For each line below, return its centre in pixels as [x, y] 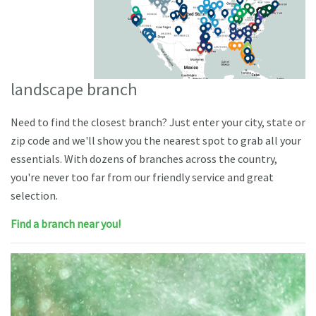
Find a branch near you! [66, 224]
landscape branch [74, 89]
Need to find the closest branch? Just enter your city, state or [158, 122]
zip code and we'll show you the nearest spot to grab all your [156, 141]
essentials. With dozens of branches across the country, [144, 159]
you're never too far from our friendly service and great [142, 177]
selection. [34, 196]
